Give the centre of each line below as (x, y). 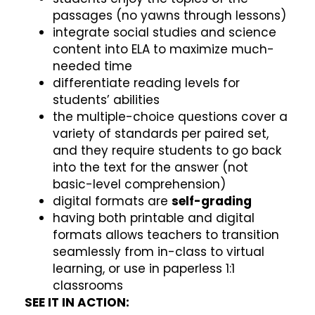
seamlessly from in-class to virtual (159, 251)
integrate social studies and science (165, 32)
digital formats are (112, 201)
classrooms (88, 285)
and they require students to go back (167, 150)
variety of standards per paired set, (161, 133)
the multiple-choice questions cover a (170, 116)
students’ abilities (106, 99)
